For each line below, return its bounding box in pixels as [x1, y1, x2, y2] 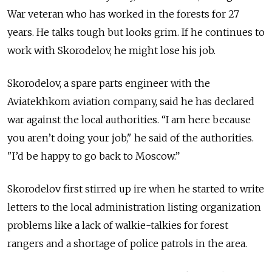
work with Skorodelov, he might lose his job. [7, 44, 216, 57]
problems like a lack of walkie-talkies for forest [7, 219, 228, 232]
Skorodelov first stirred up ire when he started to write [7, 183, 264, 195]
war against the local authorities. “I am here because [7, 114, 251, 126]
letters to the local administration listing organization [7, 201, 261, 214]
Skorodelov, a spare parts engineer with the [7, 77, 210, 90]
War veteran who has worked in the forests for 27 [7, 8, 239, 21]
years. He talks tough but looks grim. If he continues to [7, 26, 265, 39]
